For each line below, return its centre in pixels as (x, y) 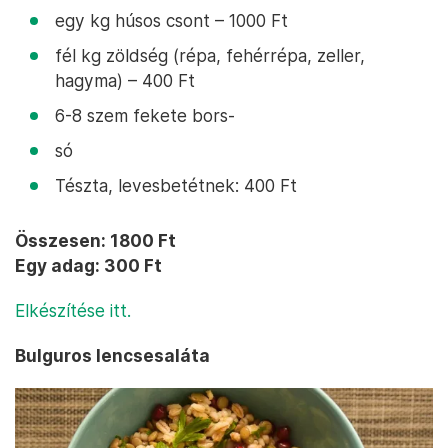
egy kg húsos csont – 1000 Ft (171, 21)
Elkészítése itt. (73, 311)
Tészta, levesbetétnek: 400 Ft (176, 186)
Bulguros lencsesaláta (112, 356)
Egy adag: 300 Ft (88, 266)
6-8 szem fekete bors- (145, 116)
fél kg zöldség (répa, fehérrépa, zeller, (210, 56)
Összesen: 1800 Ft (95, 241)
